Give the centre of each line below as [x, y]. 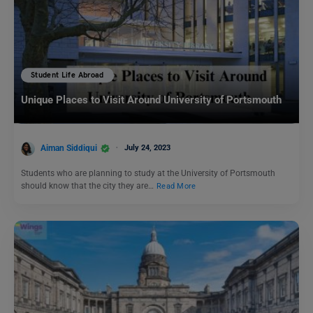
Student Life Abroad [67, 75]
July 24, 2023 [147, 147]
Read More [176, 186]
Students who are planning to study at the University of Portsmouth [148, 173]
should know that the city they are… [88, 185]
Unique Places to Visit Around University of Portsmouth [151, 100]
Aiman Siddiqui [69, 148]
